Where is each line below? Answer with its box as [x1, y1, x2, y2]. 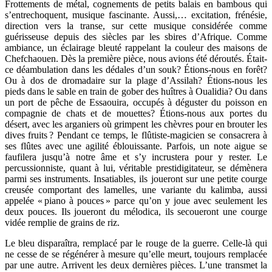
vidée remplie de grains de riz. [5, 217, 120, 228]
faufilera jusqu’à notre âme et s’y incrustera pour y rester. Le [5, 151, 267, 162]
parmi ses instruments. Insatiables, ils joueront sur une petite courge [5, 173, 267, 184]
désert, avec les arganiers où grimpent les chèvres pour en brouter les [5, 118, 267, 129]
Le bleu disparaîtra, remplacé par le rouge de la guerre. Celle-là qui [5, 237, 267, 248]
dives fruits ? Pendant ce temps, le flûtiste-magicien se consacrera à [5, 129, 267, 140]
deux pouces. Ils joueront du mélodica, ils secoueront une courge [5, 206, 267, 217]
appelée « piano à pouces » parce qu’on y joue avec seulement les [5, 195, 267, 206]
